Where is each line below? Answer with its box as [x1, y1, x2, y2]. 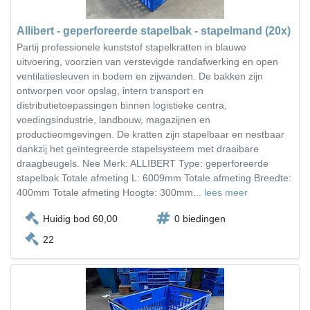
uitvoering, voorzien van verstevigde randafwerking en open [17, 56, 278, 67]
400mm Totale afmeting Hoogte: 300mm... [17, 187, 204, 198]
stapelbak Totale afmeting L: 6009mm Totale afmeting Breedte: [17, 172, 291, 183]
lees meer [204, 187, 248, 198]
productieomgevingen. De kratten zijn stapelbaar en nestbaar [17, 129, 284, 140]
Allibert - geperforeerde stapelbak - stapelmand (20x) [17, 25, 291, 37]
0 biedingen [174, 213, 226, 224]
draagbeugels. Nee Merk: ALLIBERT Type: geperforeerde [17, 158, 268, 169]
